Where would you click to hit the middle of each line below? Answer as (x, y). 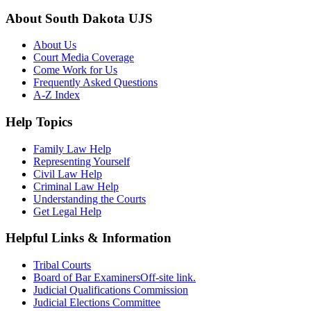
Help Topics (39, 122)
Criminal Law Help (76, 186)
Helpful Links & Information (89, 238)
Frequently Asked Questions (95, 83)
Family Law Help (72, 149)
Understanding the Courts (90, 199)
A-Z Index (57, 95)
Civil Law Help (68, 174)
